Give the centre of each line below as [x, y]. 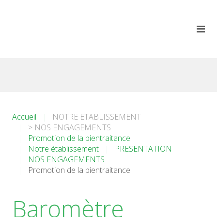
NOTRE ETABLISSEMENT [97, 117]
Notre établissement [63, 149]
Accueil [24, 117]
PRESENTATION [143, 149]
